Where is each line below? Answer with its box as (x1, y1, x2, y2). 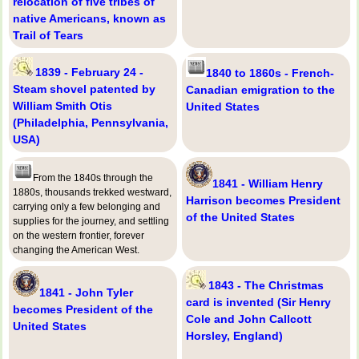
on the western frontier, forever (13, 229, 144, 241)
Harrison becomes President (186, 193, 341, 207)
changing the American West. (13, 244, 139, 256)
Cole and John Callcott (186, 312, 312, 325)
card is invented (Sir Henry (186, 295, 331, 309)
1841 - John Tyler (39, 285, 133, 299)
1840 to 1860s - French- (206, 66, 334, 79)
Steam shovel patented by (13, 82, 155, 95)
